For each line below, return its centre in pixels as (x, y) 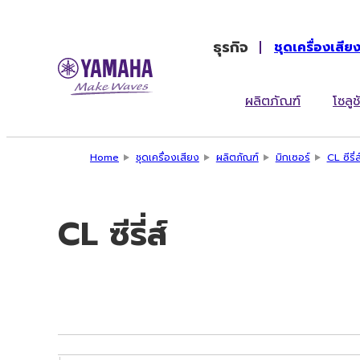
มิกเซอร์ (292, 157)
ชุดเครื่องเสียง (167, 157)
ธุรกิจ (231, 47)
